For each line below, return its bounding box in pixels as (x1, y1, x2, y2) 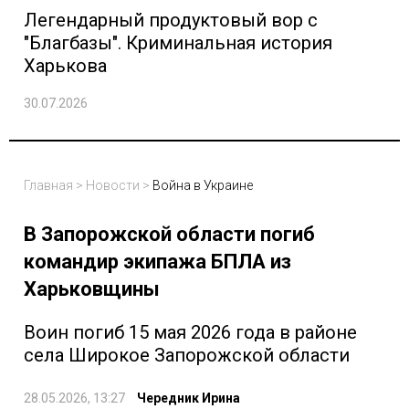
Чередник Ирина (137, 391, 240, 406)
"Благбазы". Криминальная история (24, 32, 332, 55)
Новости (86, 178, 140, 194)
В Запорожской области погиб (24, 223, 315, 246)
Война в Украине (152, 178, 253, 194)
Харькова (24, 55, 107, 78)
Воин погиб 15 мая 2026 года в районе (24, 321, 357, 344)
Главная (24, 178, 73, 194)
